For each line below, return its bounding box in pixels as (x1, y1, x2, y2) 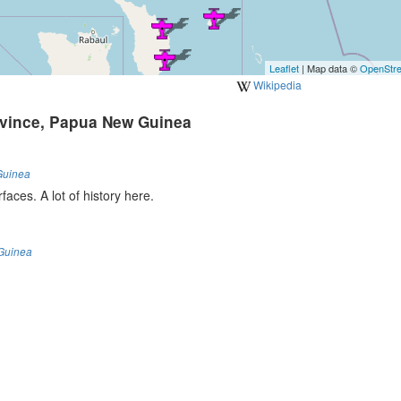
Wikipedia (251, 76, 302, 92)
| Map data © (299, 60, 360, 75)
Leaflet (269, 60, 299, 75)
